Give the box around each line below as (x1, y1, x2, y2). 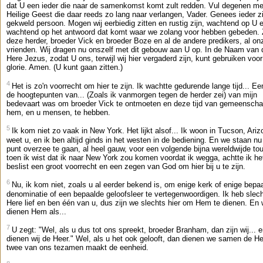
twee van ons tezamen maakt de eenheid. (6, 243, 149, 252)
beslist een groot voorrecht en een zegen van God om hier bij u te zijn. (6, 161, 245, 171)
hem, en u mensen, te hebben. (6, 108, 110, 117)
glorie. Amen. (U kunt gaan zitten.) (6, 63, 123, 72)
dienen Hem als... (6, 207, 66, 216)
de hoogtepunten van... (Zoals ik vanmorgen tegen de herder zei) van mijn (6, 90, 257, 100)
